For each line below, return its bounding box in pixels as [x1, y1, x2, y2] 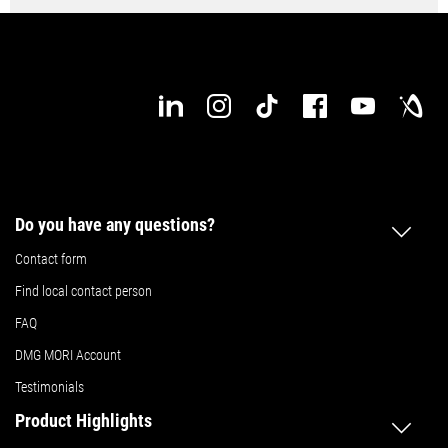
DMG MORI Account [15, 347, 121, 364]
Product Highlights [15, 410, 152, 432]
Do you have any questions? [15, 214, 215, 236]
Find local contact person [15, 283, 152, 300]
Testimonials [15, 379, 84, 396]
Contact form [15, 251, 87, 268]
